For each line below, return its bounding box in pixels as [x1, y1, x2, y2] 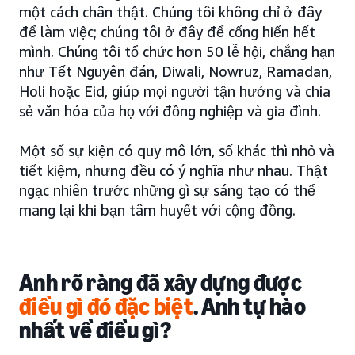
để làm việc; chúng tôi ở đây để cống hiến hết [19, 22, 315, 40]
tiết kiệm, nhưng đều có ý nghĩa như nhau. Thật [19, 161, 328, 179]
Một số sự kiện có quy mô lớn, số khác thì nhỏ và [19, 141, 334, 159]
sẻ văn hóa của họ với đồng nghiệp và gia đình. [19, 101, 321, 120]
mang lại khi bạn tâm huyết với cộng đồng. [19, 200, 296, 219]
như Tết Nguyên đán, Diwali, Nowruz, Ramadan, [19, 62, 332, 80]
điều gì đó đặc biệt [19, 292, 194, 321]
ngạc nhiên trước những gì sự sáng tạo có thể [19, 181, 315, 199]
